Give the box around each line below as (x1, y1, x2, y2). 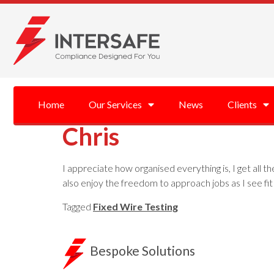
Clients (228, 98, 257, 110)
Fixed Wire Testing (93, 200, 178, 212)
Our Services (89, 98, 142, 110)
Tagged (62, 200, 93, 212)
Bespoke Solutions (90, 242, 195, 258)
